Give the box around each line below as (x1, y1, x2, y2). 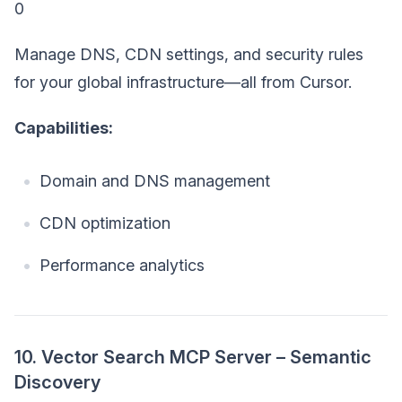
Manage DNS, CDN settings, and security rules (14, 45, 363, 65)
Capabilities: (14, 118, 113, 138)
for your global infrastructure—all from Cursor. (14, 73, 352, 92)
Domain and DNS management (39, 171, 270, 191)
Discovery (14, 371, 100, 394)
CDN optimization (39, 214, 170, 233)
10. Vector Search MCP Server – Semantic (14, 346, 371, 369)
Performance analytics (39, 256, 205, 275)
